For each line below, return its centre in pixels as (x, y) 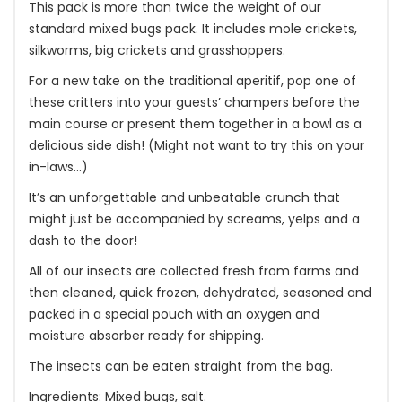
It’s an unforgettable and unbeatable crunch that (184, 197)
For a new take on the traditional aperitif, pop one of (192, 81)
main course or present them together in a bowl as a (195, 124)
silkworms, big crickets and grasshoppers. (157, 50)
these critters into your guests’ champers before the (194, 102)
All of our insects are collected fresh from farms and (194, 271)
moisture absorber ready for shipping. (146, 336)
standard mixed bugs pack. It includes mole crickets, (193, 29)
